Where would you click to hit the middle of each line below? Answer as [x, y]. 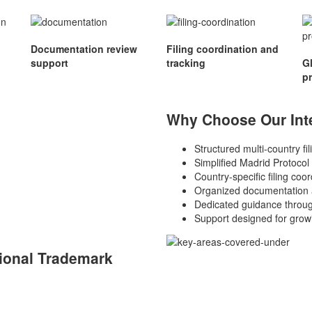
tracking [186, 62]
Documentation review [84, 48]
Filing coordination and [223, 48]
